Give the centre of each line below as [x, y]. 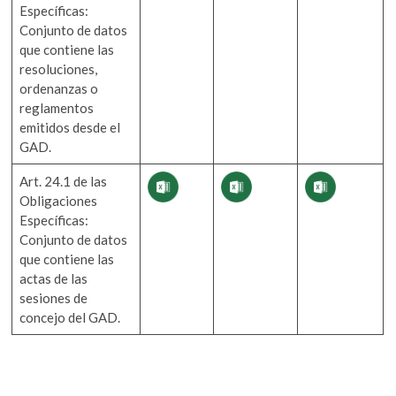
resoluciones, [59, 69]
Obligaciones [59, 200]
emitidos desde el [70, 127]
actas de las [54, 278]
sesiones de [54, 297]
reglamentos [57, 107]
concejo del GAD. [70, 317]
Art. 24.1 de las [64, 181]
